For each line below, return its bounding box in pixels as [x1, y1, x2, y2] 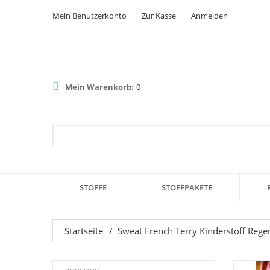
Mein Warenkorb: [65, 81, 134, 92]
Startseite [64, 224, 103, 237]
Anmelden [191, 10, 228, 21]
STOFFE [80, 181, 107, 193]
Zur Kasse [142, 10, 176, 21]
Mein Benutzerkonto [52, 10, 127, 21]
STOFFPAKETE [162, 181, 212, 193]
